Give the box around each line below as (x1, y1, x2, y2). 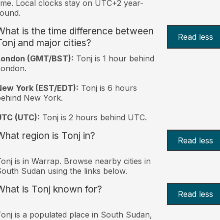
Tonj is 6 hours (78, 82, 137, 93)
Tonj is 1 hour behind (73, 53, 154, 63)
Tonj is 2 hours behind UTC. (39, 112, 147, 122)
